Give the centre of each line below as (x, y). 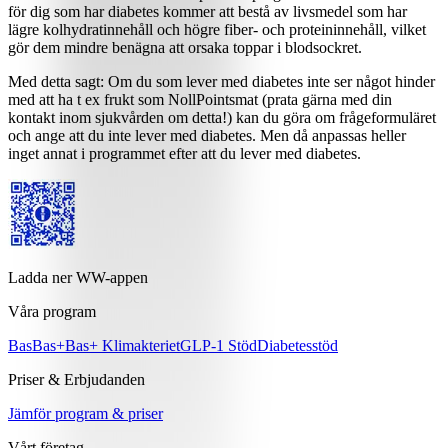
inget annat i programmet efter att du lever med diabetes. (184, 154)
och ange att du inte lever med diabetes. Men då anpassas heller (207, 136)
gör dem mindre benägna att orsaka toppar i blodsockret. (185, 48)
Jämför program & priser (85, 414)
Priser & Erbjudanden (76, 380)
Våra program (52, 312)
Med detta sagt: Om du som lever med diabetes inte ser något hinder (221, 82)
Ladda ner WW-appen (78, 278)
